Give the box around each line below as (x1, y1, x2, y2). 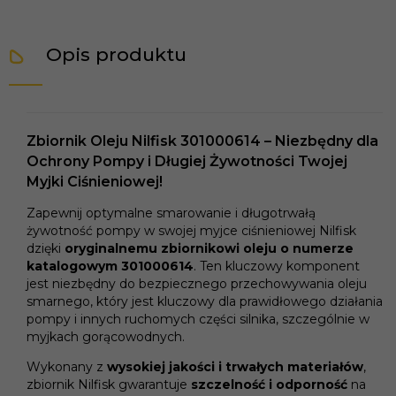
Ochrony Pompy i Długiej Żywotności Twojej (27, 153, 347, 170)
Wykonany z (27, 359, 107, 375)
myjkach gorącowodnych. (27, 329, 185, 345)
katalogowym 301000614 (27, 258, 194, 274)
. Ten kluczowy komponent (194, 258, 360, 274)
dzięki (27, 240, 65, 256)
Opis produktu (46, 43, 187, 65)
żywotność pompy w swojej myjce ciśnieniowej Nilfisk (27, 223, 356, 239)
